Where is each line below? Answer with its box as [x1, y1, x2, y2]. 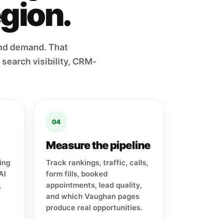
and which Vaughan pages [46, 192, 139, 201]
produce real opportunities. [46, 203, 142, 213]
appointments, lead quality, [46, 180, 142, 190]
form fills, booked [46, 169, 108, 179]
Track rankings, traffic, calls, [46, 158, 148, 168]
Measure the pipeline [46, 139, 151, 152]
